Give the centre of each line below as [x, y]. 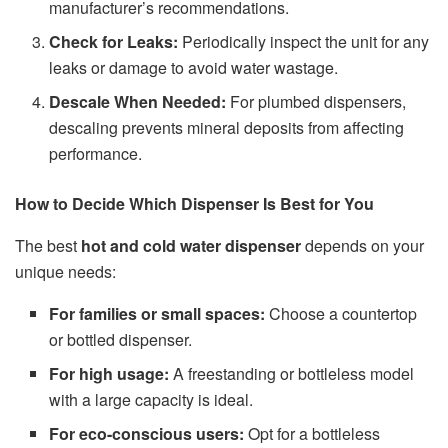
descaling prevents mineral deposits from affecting [227, 128]
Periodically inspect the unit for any [304, 42]
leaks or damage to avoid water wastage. [194, 68]
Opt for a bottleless [312, 434]
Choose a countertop [341, 314]
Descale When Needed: [138, 102]
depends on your [362, 246]
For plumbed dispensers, [316, 102]
